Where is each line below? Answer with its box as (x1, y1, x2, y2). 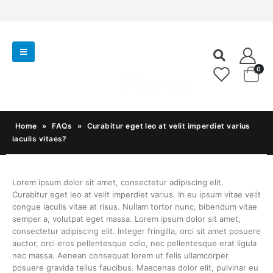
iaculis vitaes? (12, 134, 67, 144)
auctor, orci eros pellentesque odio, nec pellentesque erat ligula (12, 238, 257, 249)
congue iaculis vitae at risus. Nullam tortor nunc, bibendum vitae (12, 202, 257, 212)
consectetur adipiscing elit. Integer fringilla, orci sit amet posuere (12, 226, 261, 236)
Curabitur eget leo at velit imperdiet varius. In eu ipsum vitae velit (12, 190, 261, 200)
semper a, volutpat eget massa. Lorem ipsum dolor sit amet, (12, 214, 241, 224)
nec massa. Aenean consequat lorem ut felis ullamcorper (12, 250, 229, 261)
